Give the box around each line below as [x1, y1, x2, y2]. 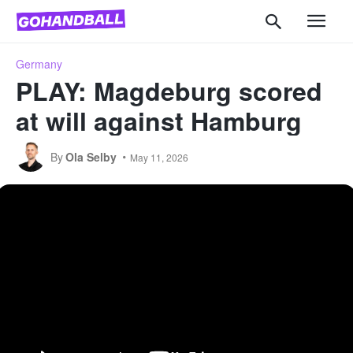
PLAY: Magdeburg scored [16, 72, 322, 109]
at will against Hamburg [16, 102, 302, 139]
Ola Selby [65, 148, 117, 165]
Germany [16, 55, 62, 72]
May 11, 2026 [130, 150, 188, 164]
